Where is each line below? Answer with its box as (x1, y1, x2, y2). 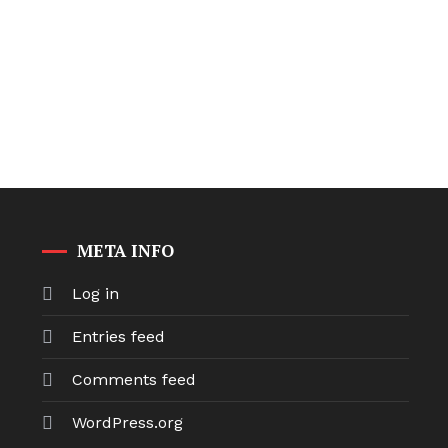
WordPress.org (72, 413, 184, 432)
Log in (72, 284, 120, 303)
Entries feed (72, 327, 166, 346)
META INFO (77, 239, 175, 262)
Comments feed (72, 370, 197, 389)
